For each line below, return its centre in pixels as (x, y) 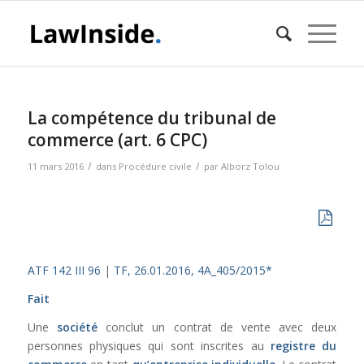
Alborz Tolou (250, 166)
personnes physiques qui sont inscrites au (149, 345)
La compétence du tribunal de (152, 118)
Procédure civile (155, 166)
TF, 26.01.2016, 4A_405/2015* (193, 270)
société (77, 327)
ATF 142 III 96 (64, 270)
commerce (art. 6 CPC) (117, 140)
